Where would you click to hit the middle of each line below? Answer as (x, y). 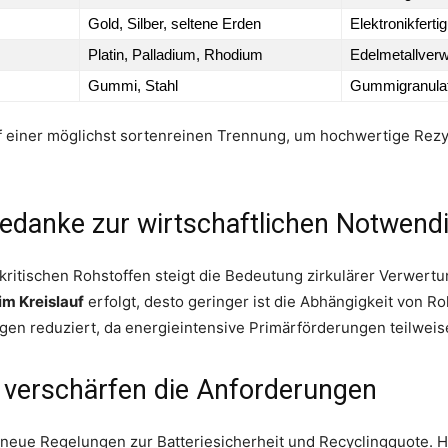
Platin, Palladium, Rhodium (175, 54)
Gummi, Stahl (133, 85)
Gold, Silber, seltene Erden (174, 23)
